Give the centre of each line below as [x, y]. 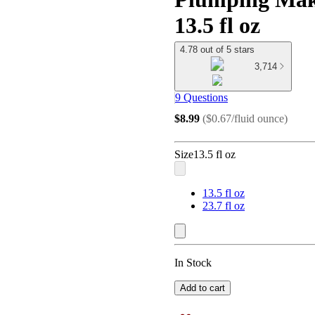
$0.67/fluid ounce [245, 118]
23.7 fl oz [224, 206]
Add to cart [202, 288]
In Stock [193, 263]
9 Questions [201, 98]
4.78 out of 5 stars [217, 50]
